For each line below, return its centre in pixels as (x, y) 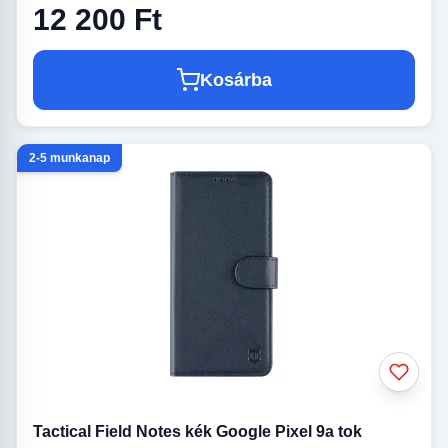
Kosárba (236, 79)
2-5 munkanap (69, 157)
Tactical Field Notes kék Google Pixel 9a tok (197, 431)
